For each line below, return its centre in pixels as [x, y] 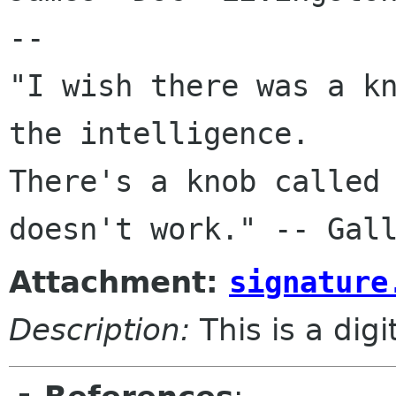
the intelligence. [168, 134]
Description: [99, 329]
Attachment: [119, 282]
